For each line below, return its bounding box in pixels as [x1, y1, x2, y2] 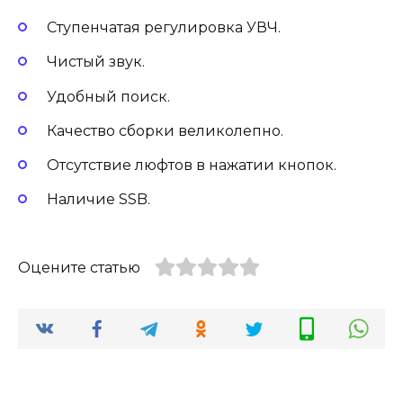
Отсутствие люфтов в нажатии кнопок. [47, 156, 336, 174]
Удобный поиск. [47, 87, 170, 105]
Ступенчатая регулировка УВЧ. [47, 19, 281, 37]
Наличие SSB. [47, 191, 150, 209]
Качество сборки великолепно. [47, 121, 283, 139]
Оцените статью [18, 259, 140, 277]
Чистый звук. [47, 53, 145, 71]
